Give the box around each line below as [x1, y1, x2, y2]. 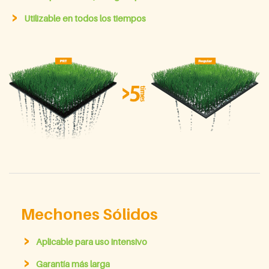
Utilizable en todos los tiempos [24, 12, 146, 23]
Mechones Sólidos [21, 205, 158, 224]
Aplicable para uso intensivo [36, 236, 147, 247]
